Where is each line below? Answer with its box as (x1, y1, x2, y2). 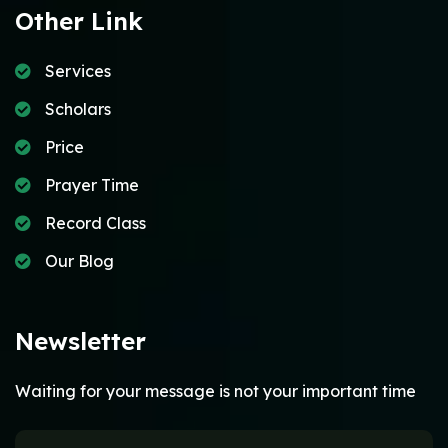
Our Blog (45, 251, 114, 272)
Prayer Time (45, 175, 139, 196)
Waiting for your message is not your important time (15, 381, 416, 402)
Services (45, 61, 111, 82)
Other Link (15, 6, 143, 37)
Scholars (45, 99, 111, 120)
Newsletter (15, 326, 146, 357)
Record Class (45, 213, 146, 234)
